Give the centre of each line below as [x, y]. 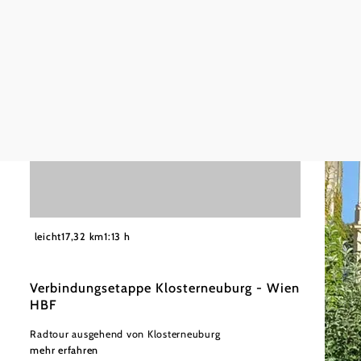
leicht [48, 237]
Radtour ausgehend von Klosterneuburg [125, 334]
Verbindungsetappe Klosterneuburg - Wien [165, 287]
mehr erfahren [64, 350]
